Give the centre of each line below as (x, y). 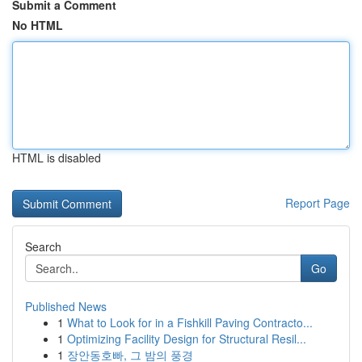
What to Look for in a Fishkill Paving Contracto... (190, 322)
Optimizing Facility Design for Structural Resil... (187, 339)
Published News (66, 306)
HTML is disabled (57, 158)
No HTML (38, 25)
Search (43, 246)
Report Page (318, 203)
